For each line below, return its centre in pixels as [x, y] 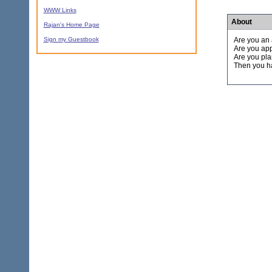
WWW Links [60, 10]
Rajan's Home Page [71, 25]
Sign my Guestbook [71, 39]
